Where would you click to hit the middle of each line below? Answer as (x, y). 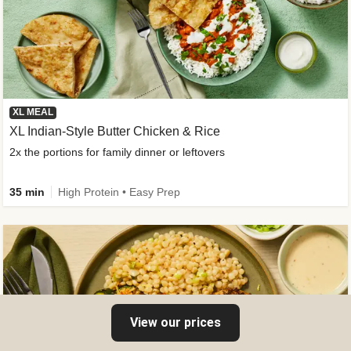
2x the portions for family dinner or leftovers (117, 152)
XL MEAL (33, 112)
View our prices (175, 322)
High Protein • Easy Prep (119, 192)
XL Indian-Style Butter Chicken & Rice (115, 132)
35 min (27, 192)
